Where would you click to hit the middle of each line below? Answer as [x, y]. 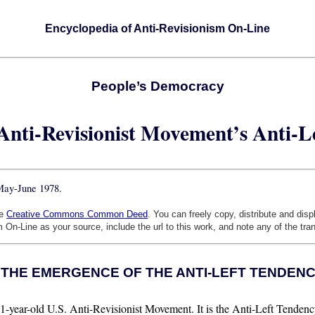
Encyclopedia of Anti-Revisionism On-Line [157, 28]
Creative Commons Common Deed [77, 214]
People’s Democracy [157, 86]
